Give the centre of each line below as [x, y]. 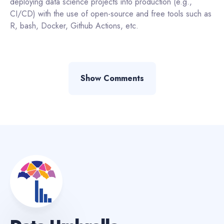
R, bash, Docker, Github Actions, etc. [74, 25]
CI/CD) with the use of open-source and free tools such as [111, 13]
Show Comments [112, 78]
